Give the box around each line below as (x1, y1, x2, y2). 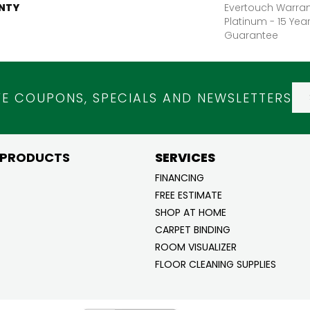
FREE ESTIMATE (155, 188, 222, 202)
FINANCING (155, 170, 204, 185)
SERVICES (155, 148, 215, 166)
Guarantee (224, 28, 278, 42)
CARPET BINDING (155, 222, 230, 237)
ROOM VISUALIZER (155, 239, 237, 254)
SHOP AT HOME (155, 205, 226, 219)
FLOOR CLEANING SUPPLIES (155, 257, 276, 271)
